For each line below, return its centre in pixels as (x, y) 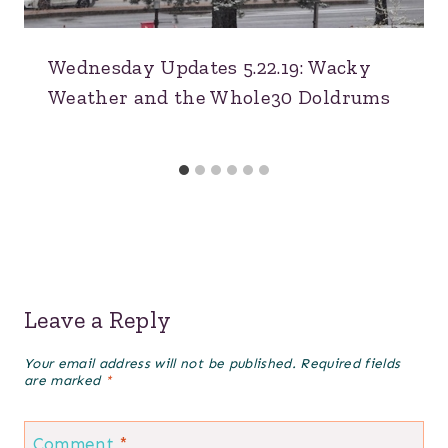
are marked (64, 381)
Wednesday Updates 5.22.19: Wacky (209, 67)
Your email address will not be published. (160, 364)
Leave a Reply (98, 320)
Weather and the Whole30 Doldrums (219, 97)
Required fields (350, 364)
